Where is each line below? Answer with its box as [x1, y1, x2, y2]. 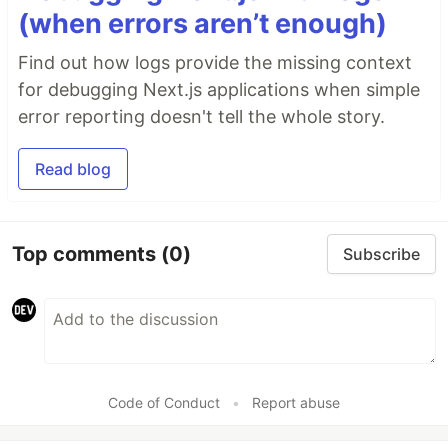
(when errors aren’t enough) [18, 7, 387, 41]
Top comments [12, 241, 161, 266]
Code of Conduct [108, 394, 220, 412]
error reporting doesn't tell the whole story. [18, 106, 385, 128]
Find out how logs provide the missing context [18, 52, 412, 74]
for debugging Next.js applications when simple [18, 79, 420, 101]
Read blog [35, 159, 111, 180]
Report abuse [252, 394, 340, 412]
